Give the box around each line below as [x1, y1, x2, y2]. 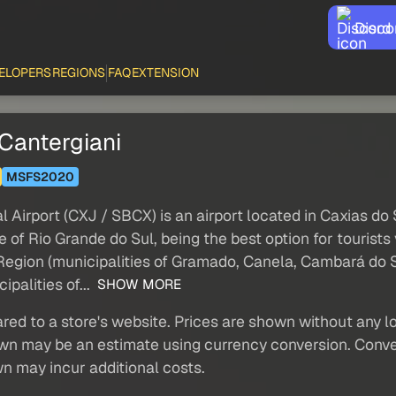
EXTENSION [132, 65, 200, 80]
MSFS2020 [5, 168, 74, 185]
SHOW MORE [94, 276, 181, 294]
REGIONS [52, 65, 106, 80]
